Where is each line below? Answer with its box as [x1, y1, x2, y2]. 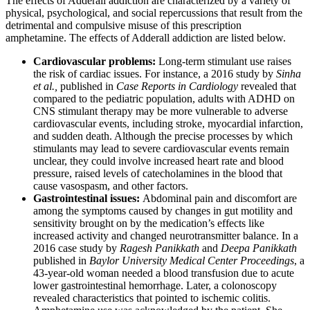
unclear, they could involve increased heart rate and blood [33, 155, 284, 167]
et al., [33, 80, 57, 92]
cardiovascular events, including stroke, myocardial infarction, [33, 118, 303, 129]
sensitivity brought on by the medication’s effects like [33, 217, 264, 229]
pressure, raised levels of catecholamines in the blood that [33, 167, 282, 179]
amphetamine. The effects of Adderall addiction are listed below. [6, 32, 289, 44]
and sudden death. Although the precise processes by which [33, 130, 293, 142]
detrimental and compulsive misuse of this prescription [6, 19, 241, 31]
